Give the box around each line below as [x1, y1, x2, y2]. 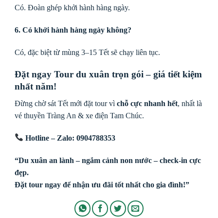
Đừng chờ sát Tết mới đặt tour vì [15, 99, 117, 108]
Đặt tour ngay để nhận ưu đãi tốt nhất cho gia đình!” [15, 180, 189, 189]
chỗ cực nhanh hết [117, 99, 178, 108]
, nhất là [178, 99, 202, 108]
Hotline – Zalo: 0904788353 [23, 133, 116, 142]
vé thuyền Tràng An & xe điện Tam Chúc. [15, 111, 144, 120]
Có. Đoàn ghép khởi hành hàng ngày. [15, 3, 130, 12]
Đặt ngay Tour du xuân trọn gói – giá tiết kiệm [15, 69, 202, 80]
